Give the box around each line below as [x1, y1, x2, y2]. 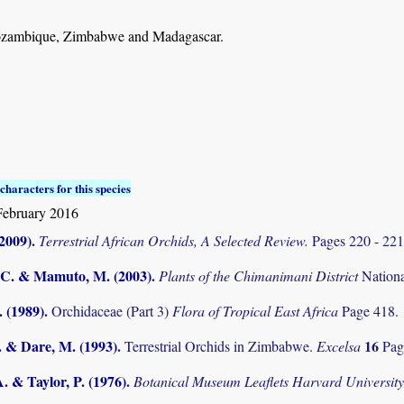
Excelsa [317, 336, 364, 356]
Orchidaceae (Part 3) [51, 301, 172, 321]
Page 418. [342, 301, 399, 321]
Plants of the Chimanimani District [159, 265, 362, 285]
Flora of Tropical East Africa [172, 301, 342, 321]
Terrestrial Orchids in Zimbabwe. [124, 336, 317, 356]
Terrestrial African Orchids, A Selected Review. [39, 230, 312, 250]
